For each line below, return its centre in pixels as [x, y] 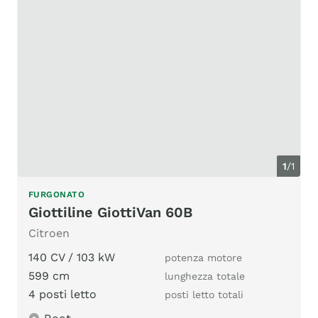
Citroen [49, 234]
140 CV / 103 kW [72, 258]
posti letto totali [204, 295]
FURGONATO [57, 195]
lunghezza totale [205, 276]
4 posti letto [62, 295]
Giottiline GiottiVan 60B [110, 213]
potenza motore [203, 258]
